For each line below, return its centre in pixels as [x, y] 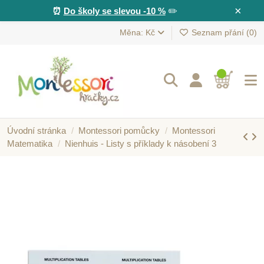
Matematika [30, 143]
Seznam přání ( [219, 33]
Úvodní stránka [37, 130]
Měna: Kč [138, 33]
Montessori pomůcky [119, 130]
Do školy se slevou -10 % [114, 11]
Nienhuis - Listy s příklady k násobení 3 [141, 143]
